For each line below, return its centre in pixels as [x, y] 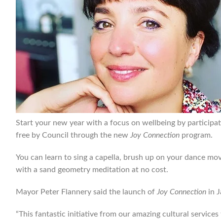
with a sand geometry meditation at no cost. [92, 170]
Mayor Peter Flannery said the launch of [86, 192]
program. [196, 135]
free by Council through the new [73, 135]
